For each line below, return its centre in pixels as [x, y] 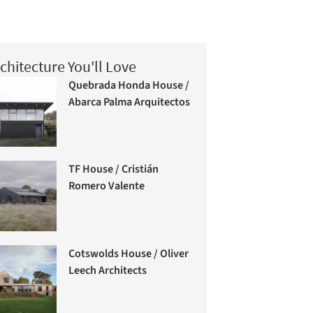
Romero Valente [107, 186]
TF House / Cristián [114, 169]
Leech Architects [108, 271]
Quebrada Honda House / [129, 85]
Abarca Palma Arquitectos [130, 102]
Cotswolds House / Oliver [129, 254]
